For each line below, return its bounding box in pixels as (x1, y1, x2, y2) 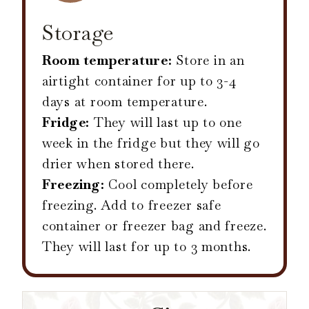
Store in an (172, 51, 245, 69)
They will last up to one (90, 113, 242, 131)
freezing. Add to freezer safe (42, 196, 221, 214)
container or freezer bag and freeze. (42, 217, 267, 235)
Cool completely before (104, 175, 253, 193)
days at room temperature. (42, 92, 208, 110)
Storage (42, 19, 114, 46)
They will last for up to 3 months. (42, 237, 252, 255)
